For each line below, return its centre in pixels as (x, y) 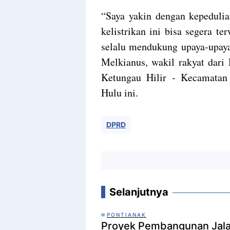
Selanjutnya (139, 192)
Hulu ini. (120, 92)
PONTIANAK (127, 214)
